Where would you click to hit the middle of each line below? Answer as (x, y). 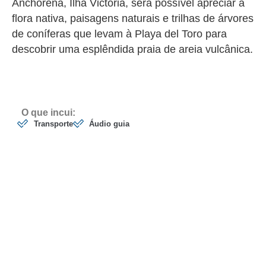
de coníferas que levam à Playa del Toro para (119, 34)
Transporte (53, 123)
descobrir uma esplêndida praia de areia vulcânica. (132, 49)
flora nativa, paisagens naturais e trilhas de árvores (133, 18)
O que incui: (48, 112)
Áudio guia (109, 123)
